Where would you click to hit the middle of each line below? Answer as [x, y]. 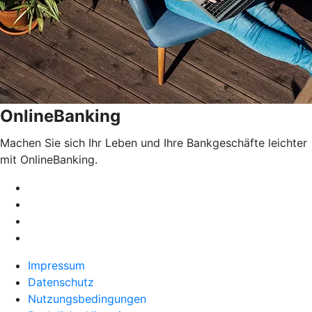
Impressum [56, 266]
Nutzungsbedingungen [87, 299]
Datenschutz [61, 282]
